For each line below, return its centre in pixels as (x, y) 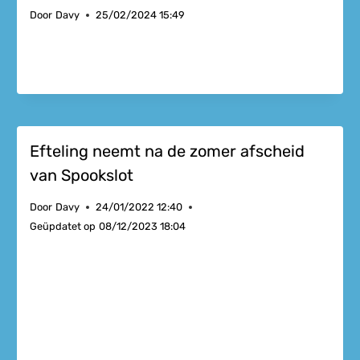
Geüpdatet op (63, 226)
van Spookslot (82, 175)
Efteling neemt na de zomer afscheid (168, 151)
